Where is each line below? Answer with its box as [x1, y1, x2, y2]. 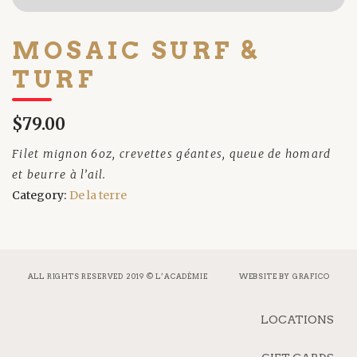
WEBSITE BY [238, 272, 292, 281]
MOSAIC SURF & [12, 36, 261, 65]
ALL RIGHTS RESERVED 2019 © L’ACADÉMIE [27, 272, 208, 281]
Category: [12, 188, 69, 202]
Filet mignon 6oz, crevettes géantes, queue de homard [12, 147, 331, 161]
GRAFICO [292, 272, 330, 281]
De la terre [69, 188, 127, 202]
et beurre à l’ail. [12, 167, 107, 182]
